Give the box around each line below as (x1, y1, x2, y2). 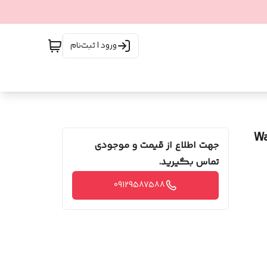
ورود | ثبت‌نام (70, 39, 117, 52)
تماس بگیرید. (159, 155, 219, 170)
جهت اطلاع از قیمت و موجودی (94, 138, 219, 153)
